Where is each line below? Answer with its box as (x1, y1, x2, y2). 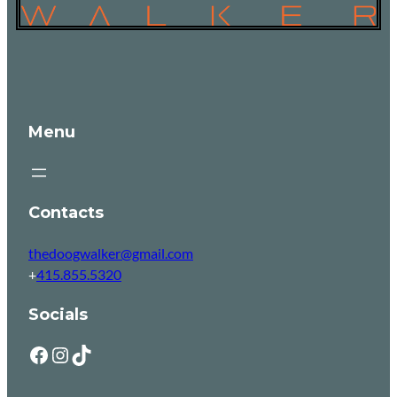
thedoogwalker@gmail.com (28, 245, 193, 262)
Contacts (28, 203, 104, 223)
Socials (28, 305, 88, 325)
